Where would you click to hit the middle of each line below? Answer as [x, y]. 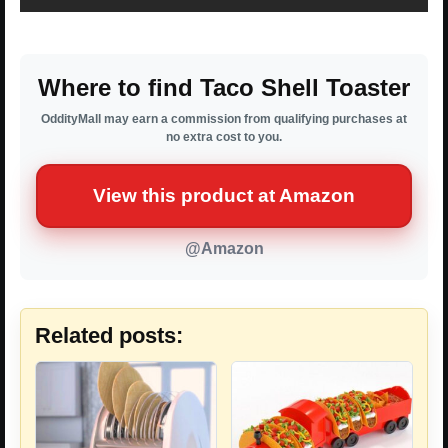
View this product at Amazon [224, 196]
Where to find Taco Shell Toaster [224, 88]
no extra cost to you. [224, 137]
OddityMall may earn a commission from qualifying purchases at [224, 119]
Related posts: [109, 336]
